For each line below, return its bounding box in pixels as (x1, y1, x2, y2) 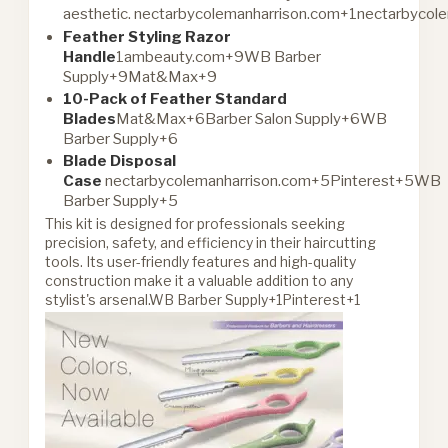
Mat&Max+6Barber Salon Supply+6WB (116, 109, 388, 128)
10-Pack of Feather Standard (63, 89, 288, 108)
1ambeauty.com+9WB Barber (116, 47, 322, 66)
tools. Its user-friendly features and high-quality (45, 252, 357, 270)
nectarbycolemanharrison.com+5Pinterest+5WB (105, 171, 442, 190)
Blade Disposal (63, 151, 177, 170)
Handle (63, 47, 117, 66)
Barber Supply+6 (63, 129, 179, 148)
